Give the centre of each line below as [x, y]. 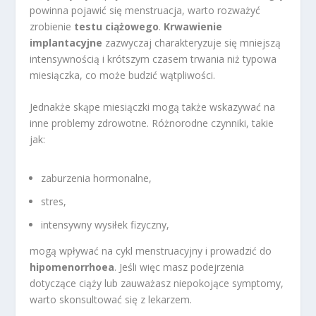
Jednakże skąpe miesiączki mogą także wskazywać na [153, 107]
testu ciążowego [117, 26]
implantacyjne [66, 42]
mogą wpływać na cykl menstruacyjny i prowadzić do [151, 250]
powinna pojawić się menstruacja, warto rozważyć [145, 10]
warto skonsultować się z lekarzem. [111, 299]
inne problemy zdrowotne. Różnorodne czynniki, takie [152, 123]
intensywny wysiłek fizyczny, [105, 224]
